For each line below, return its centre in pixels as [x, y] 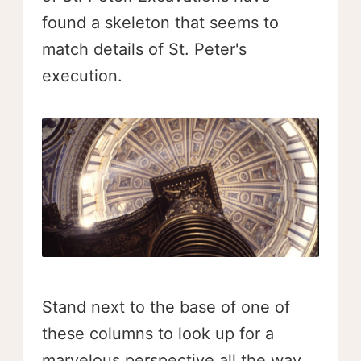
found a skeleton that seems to [160, 22]
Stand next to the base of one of [166, 307]
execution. [82, 75]
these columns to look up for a [158, 333]
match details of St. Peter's [144, 49]
